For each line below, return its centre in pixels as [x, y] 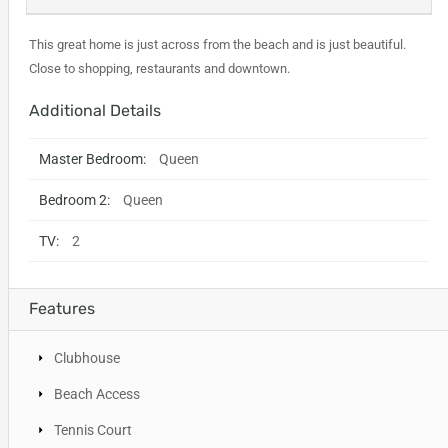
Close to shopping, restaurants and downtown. [159, 68]
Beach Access [96, 393]
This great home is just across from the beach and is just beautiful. [217, 44]
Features [61, 308]
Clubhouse [86, 357]
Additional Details [94, 110]
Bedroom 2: [74, 199]
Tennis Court [92, 429]
